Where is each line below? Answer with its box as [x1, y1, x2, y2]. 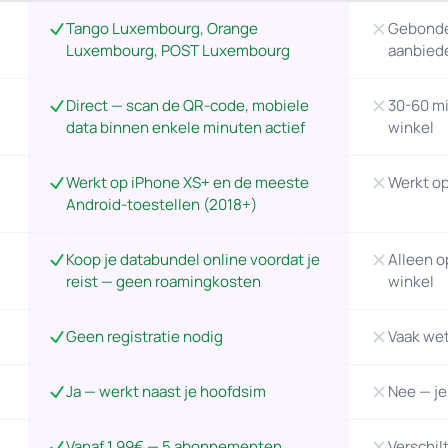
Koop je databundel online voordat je [65, 249, 320, 270]
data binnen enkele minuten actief [65, 117, 305, 138]
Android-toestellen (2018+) [65, 194, 257, 215]
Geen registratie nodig [65, 326, 223, 347]
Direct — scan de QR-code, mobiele [65, 95, 309, 116]
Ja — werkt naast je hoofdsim [65, 381, 266, 402]
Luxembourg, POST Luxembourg [65, 40, 290, 61]
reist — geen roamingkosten [65, 271, 261, 292]
